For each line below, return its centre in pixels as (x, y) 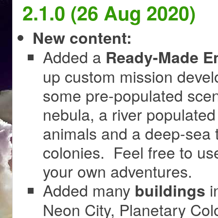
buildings (170, 191)
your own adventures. (118, 171)
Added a (74, 57)
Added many (89, 190)
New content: (82, 38)
